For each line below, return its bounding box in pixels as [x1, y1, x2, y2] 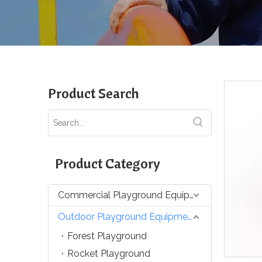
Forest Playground [67, 230, 147, 242]
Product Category [55, 154, 160, 172]
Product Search [48, 84, 139, 102]
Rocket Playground [67, 247, 150, 259]
